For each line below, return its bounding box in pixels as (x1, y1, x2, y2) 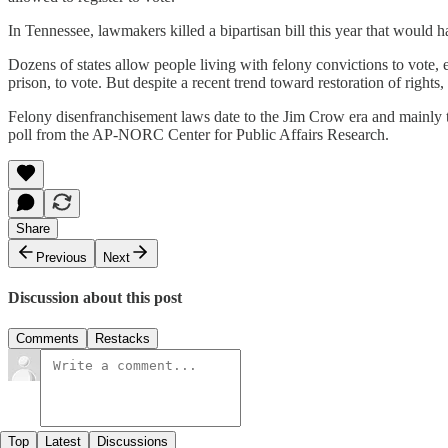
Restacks (95, 331, 150, 347)
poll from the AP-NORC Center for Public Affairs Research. (8, 125, 389, 143)
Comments (16, 331, 79, 347)
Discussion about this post (8, 289, 182, 307)
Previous (36, 249, 87, 265)
